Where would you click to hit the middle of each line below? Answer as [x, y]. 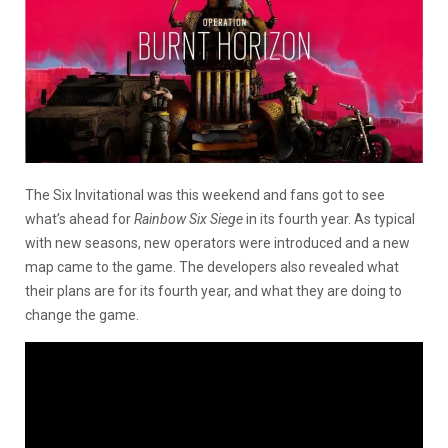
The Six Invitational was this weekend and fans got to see [205, 194]
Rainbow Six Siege [188, 218]
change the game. [82, 314]
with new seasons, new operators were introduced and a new [217, 242]
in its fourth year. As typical [329, 218]
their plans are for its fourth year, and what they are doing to [213, 290]
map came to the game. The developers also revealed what [212, 266]
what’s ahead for [79, 218]
